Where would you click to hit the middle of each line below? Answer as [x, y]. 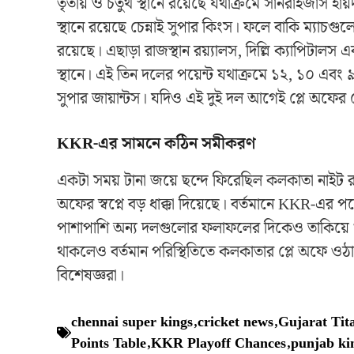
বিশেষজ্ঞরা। [90, 276]
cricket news [235, 322]
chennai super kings [132, 322]
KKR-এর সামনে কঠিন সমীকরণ [156, 144]
